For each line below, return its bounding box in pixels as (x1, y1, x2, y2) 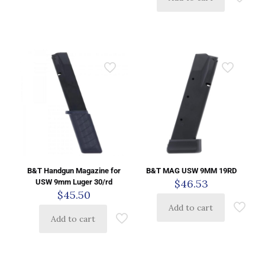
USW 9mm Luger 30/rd (35, 177, 112, 187)
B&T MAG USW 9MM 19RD (146, 166, 237, 176)
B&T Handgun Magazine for (27, 166, 121, 176)
